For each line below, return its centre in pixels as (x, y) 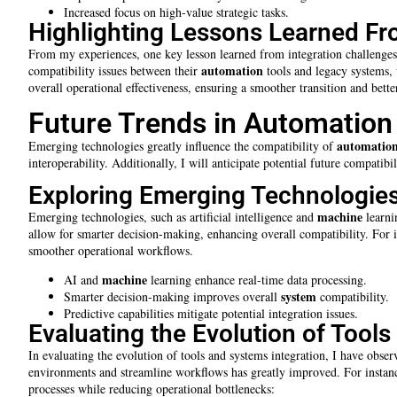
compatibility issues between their (115, 71)
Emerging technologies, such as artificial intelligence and (173, 216)
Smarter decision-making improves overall (172, 297)
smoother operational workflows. (111, 250)
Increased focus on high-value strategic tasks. (176, 12)
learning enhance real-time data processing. (257, 280)
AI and (83, 280)
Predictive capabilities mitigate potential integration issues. (211, 314)
